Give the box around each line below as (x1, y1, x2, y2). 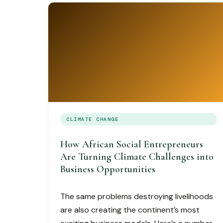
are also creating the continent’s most (60, 205, 200, 215)
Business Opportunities (60, 163, 155, 175)
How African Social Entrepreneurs (60, 138, 203, 150)
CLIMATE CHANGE (66, 116, 118, 122)
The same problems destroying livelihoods (60, 191, 213, 202)
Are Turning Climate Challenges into (60, 151, 214, 163)
